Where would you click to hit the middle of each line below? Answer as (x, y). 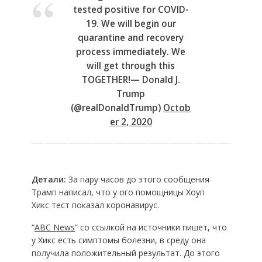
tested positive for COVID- (131, 9)
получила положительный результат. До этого (125, 253)
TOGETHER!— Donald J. (131, 80)
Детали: (49, 179)
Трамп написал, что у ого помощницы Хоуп (118, 192)
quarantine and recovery (131, 37)
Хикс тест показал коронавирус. (95, 205)
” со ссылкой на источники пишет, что (151, 227)
